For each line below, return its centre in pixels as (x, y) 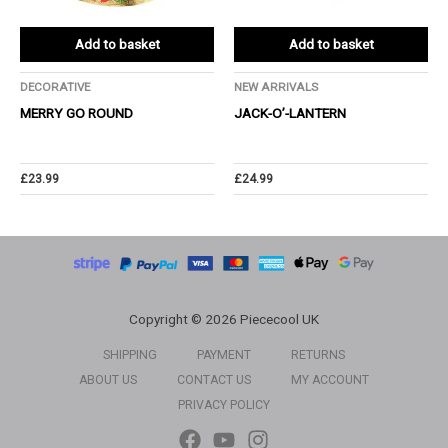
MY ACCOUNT (330, 380)
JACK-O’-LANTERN (290, 112)
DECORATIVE (55, 86)
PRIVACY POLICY (224, 405)
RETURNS (318, 355)
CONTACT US (214, 380)
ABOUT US (108, 380)
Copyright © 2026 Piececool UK (224, 319)
